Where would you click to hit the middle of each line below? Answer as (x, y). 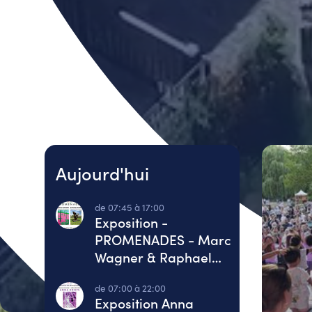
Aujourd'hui (102, 173)
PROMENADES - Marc (163, 239)
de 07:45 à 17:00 (130, 207)
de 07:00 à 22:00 (130, 288)
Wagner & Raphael (153, 257)
